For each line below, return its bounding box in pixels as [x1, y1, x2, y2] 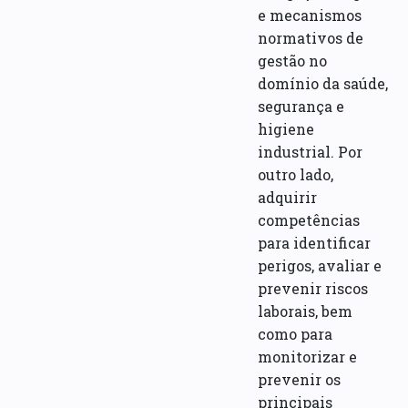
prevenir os [258, 369, 342, 389]
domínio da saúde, [258, 73, 389, 93]
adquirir [258, 187, 318, 207]
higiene [258, 118, 315, 138]
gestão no [258, 50, 328, 70]
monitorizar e [258, 346, 358, 366]
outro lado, [258, 164, 334, 184]
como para [258, 323, 333, 343]
